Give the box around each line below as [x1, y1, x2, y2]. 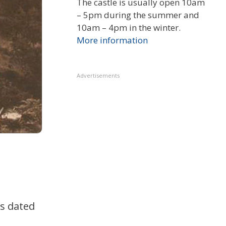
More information [77, 34, 148, 46]
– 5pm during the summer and [77, 9, 199, 21]
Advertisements [77, 72, 120, 80]
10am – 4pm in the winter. [77, 22, 181, 34]
